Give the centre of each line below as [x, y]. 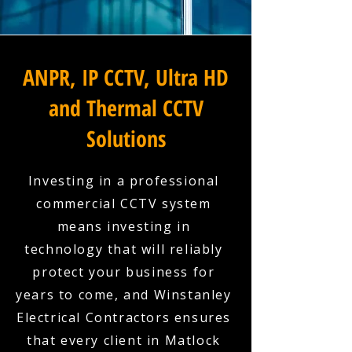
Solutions [126, 138]
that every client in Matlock [124, 340]
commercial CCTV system [124, 203]
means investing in [124, 226]
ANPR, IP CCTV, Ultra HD [126, 77]
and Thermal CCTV [126, 108]
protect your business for [124, 272]
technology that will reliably [124, 249]
